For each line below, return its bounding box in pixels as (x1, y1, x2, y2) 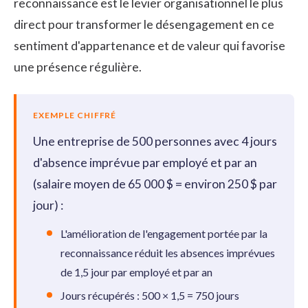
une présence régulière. (14, 59, 142, 74)
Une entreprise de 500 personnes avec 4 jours (33, 133, 277, 148)
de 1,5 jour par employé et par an (60, 265, 212, 278)
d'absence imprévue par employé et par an (33, 155, 257, 170)
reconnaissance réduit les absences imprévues (60, 245, 275, 259)
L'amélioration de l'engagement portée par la (60, 226, 267, 240)
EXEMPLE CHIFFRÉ (33, 109, 117, 120)
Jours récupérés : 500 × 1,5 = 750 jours (60, 289, 239, 302)
